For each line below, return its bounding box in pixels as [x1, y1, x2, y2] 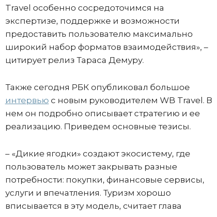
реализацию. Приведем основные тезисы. [5, 121, 191, 131]
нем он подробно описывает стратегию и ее [5, 108, 200, 118]
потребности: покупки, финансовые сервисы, [5, 174, 204, 185]
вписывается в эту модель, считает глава [5, 201, 182, 211]
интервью [5, 95, 49, 105]
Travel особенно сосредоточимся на [5, 2, 164, 13]
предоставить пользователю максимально [5, 29, 193, 39]
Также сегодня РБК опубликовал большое [5, 82, 190, 92]
